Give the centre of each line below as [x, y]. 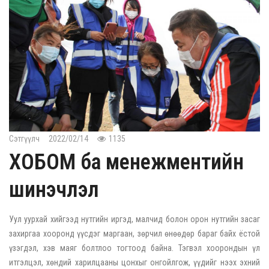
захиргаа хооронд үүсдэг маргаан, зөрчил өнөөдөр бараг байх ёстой [134, 234]
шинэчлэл [54, 190]
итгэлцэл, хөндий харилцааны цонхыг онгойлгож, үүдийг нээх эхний [134, 263]
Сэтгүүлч [24, 139]
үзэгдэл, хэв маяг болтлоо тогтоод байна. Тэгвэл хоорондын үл [134, 248]
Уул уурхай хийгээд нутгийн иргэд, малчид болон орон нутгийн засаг [134, 219]
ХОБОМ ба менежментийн [126, 162]
